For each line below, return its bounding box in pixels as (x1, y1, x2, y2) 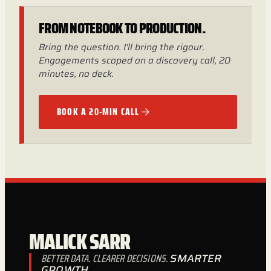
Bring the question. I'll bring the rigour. (39, 40, 204, 54)
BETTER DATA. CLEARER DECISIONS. (41, 250, 171, 266)
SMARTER (170, 250, 222, 266)
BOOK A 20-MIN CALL (57, 104, 140, 119)
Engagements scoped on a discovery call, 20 (39, 53, 230, 68)
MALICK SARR (29, 224, 131, 259)
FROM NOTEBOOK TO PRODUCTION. (39, 17, 206, 40)
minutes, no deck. (39, 67, 114, 81)
